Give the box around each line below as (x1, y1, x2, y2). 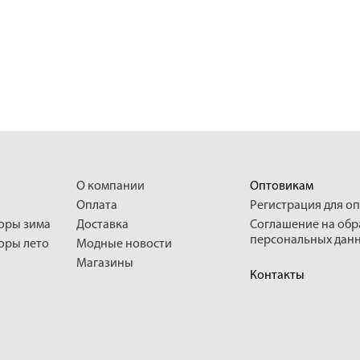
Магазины (76, 257, 133, 270)
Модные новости (76, 238, 172, 251)
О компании (76, 180, 145, 193)
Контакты (250, 269, 305, 282)
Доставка (76, 219, 129, 231)
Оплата (76, 199, 117, 212)
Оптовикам (250, 180, 313, 193)
